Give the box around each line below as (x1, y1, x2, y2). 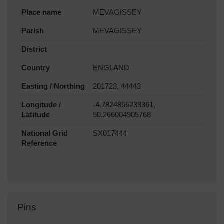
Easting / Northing (21, 82, 85, 91)
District (21, 45, 47, 54)
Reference (21, 139, 57, 148)
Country (21, 64, 50, 72)
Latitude (21, 111, 50, 119)
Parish (21, 27, 44, 35)
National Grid (21, 129, 68, 138)
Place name (21, 8, 61, 17)
